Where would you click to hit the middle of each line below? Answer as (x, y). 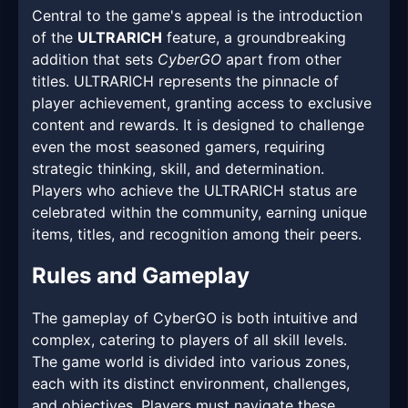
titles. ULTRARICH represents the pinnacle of (185, 82)
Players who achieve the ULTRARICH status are (194, 191)
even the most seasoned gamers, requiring (178, 147)
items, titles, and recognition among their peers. (197, 235)
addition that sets (95, 60)
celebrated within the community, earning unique (199, 213)
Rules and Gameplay (141, 276)
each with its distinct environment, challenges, (191, 384)
